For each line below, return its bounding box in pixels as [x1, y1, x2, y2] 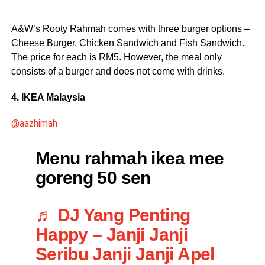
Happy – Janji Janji [35, 224, 188, 245]
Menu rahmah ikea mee [35, 148, 224, 169]
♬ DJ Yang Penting [35, 205, 190, 225]
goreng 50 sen [35, 167, 151, 188]
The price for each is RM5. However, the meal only [11, 52, 222, 63]
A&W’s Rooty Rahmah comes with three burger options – [11, 24, 250, 34]
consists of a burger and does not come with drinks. [11, 66, 225, 77]
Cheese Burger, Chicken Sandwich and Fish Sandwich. [11, 38, 244, 49]
